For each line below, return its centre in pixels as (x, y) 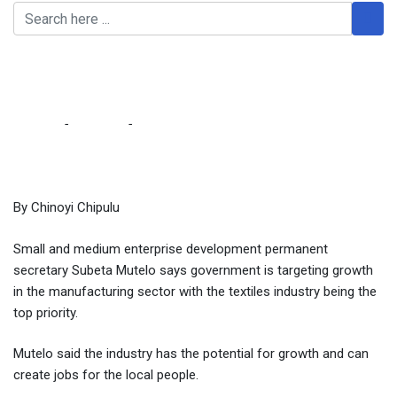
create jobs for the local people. (106, 375)
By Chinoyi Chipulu (66, 208)
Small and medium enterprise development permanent (171, 249)
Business (97, 125)
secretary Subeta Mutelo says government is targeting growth (193, 270)
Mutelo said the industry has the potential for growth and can (191, 354)
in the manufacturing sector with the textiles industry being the (195, 291)
